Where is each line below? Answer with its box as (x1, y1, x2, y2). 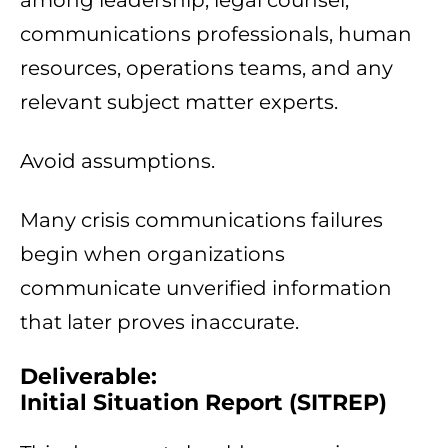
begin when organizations (20, 242, 285, 267)
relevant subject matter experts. (20, 90, 338, 115)
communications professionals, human (20, 22, 412, 47)
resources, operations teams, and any (20, 56, 393, 81)
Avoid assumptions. (20, 149, 215, 174)
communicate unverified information (20, 276, 392, 301)
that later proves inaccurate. (20, 310, 299, 335)
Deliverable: (20, 363, 157, 391)
